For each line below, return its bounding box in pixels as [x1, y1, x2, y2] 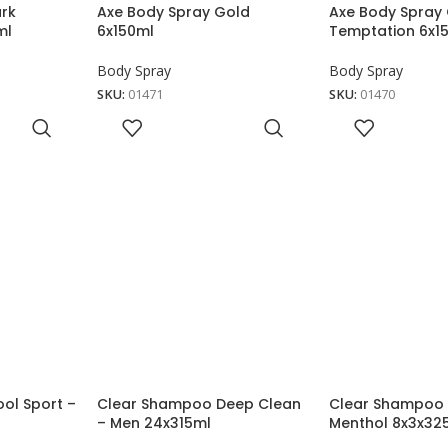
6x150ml [97, 20, 155, 41]
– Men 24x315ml [97, 412, 212, 433]
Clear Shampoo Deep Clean [97, 393, 302, 414]
